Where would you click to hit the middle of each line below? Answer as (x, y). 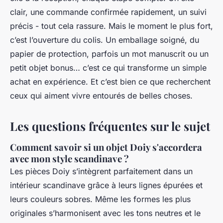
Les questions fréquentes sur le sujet (110, 126)
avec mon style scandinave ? (69, 159)
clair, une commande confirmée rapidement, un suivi (108, 12)
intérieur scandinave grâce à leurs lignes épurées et (106, 185)
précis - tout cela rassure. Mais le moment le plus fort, (111, 26)
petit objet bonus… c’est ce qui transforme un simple (108, 68)
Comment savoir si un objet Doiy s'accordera (106, 147)
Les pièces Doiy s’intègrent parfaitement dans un (101, 171)
